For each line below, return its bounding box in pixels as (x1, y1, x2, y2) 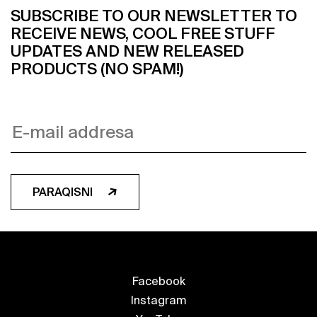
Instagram (131, 293, 186, 308)
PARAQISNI (33, 185, 96, 200)
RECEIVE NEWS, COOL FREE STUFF (11, 23, 275, 44)
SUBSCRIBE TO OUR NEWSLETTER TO (11, 6, 297, 26)
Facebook (132, 274, 185, 289)
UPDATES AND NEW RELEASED (11, 41, 244, 62)
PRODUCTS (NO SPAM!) (11, 59, 183, 79)
